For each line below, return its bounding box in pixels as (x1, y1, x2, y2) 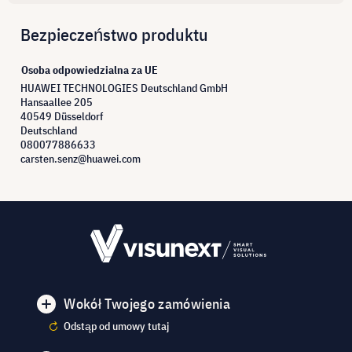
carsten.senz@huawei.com (20, 151, 141, 166)
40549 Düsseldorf (20, 108, 103, 123)
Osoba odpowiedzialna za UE (21, 62, 158, 77)
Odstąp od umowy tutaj (64, 319, 170, 334)
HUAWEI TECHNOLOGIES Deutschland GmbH (20, 80, 228, 95)
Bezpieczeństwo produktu (20, 22, 208, 46)
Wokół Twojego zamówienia (64, 295, 230, 313)
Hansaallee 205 (20, 94, 93, 109)
